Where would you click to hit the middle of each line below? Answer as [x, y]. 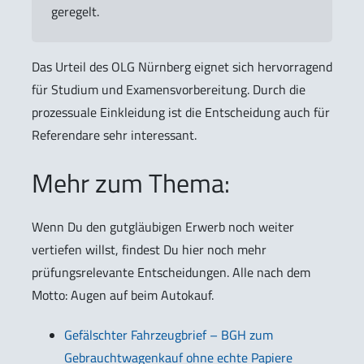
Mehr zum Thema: [131, 182]
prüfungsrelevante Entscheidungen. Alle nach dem [171, 272]
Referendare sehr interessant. [114, 134]
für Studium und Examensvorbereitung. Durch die [169, 89]
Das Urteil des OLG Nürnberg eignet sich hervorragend [182, 66]
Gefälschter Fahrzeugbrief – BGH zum [169, 334]
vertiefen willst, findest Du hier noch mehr [149, 249]
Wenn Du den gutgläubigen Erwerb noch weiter [163, 226]
